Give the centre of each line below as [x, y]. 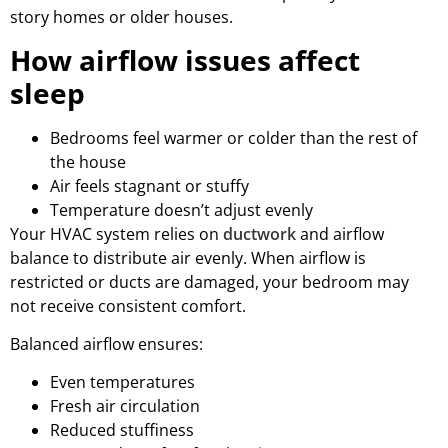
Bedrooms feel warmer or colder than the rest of [233, 137]
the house [88, 161]
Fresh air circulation [125, 406]
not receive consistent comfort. [128, 305]
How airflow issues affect [185, 59]
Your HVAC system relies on [116, 233]
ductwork [259, 233]
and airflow [340, 233]
